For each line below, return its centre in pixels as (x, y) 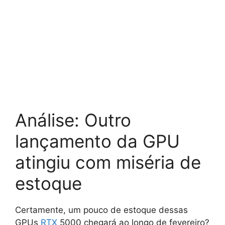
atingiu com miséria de (108, 162)
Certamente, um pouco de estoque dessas (101, 210)
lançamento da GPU (97, 141)
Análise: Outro (73, 120)
